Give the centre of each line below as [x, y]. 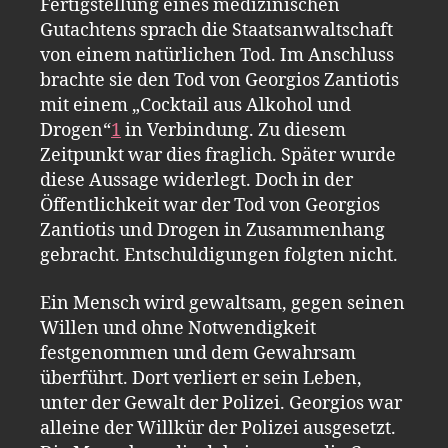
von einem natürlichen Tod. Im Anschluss [217, 55]
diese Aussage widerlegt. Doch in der [196, 180]
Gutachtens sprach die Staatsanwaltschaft [216, 30]
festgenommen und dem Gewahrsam [198, 353]
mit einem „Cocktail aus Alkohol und [195, 105]
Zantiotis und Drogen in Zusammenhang [212, 230]
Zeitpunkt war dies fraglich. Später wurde [218, 155]
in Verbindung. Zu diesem [233, 130]
